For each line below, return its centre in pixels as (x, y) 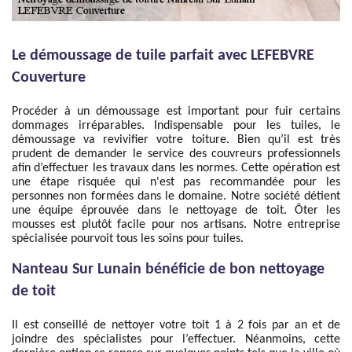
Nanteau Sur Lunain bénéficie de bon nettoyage (168, 269)
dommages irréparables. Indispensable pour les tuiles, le (176, 126)
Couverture (49, 78)
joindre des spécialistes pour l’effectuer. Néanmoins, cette (176, 339)
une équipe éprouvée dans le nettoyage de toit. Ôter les (176, 211)
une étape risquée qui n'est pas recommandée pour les (176, 182)
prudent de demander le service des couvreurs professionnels (176, 154)
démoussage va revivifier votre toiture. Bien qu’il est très (176, 140)
